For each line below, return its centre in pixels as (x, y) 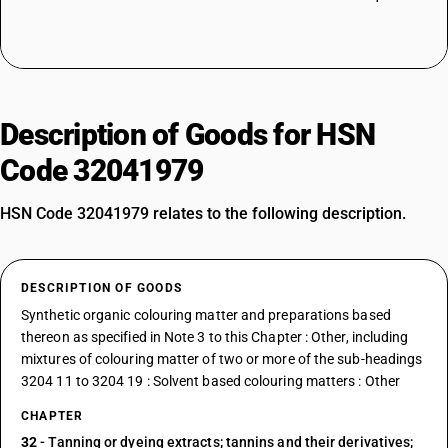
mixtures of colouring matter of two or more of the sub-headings (222, 359)
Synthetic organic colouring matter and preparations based (206, 315)
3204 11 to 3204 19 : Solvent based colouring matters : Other (211, 381)
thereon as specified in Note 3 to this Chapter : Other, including (215, 337)
